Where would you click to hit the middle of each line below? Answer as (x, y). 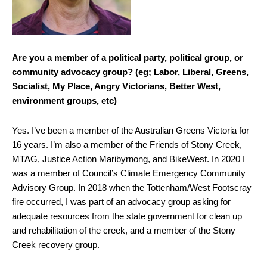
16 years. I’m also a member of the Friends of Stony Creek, (127, 144)
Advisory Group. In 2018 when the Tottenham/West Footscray (132, 187)
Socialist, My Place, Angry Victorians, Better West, (116, 86)
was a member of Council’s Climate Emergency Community (129, 173)
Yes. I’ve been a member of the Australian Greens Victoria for (131, 130)
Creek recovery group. (57, 244)
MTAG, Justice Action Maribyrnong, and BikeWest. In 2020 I (128, 159)
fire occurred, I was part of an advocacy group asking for (121, 201)
